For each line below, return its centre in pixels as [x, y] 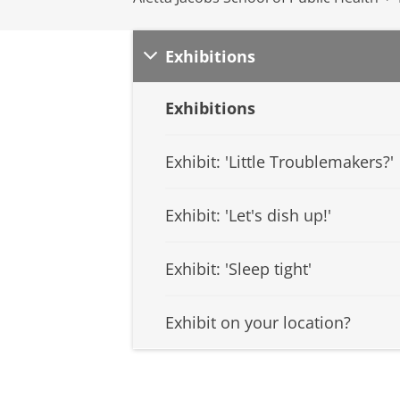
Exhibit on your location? [258, 323]
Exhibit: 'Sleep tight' [238, 269]
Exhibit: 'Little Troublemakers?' [279, 162]
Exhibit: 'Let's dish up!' [248, 216]
